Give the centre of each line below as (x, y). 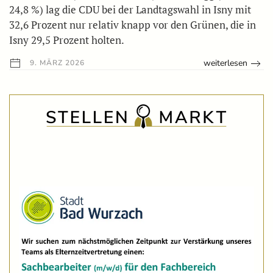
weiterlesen (226, 63)
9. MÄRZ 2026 (56, 63)
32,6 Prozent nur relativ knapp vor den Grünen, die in (133, 25)
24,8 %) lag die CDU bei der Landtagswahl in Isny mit (130, 10)
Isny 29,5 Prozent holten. (67, 40)
